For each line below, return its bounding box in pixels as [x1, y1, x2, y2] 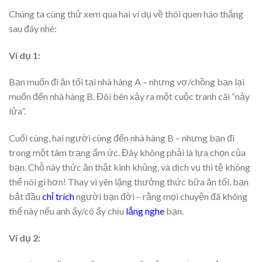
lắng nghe [126, 205, 164, 217]
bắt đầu [9, 191, 42, 202]
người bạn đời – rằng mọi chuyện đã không [74, 191, 247, 202]
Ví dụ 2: [9, 232, 40, 243]
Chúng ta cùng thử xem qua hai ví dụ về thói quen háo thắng [9, 8, 243, 19]
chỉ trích [42, 191, 74, 202]
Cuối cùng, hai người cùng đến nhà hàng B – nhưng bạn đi [9, 132, 235, 144]
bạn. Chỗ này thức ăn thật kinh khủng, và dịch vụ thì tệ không [9, 161, 250, 173]
